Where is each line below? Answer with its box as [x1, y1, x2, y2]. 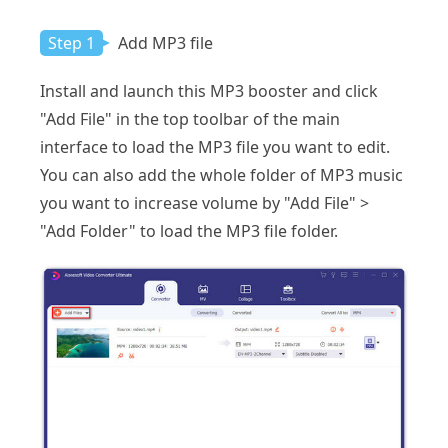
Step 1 [48, 31, 95, 54]
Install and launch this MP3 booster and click [40, 79, 378, 102]
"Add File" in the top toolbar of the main [40, 107, 340, 130]
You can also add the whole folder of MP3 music [40, 163, 403, 186]
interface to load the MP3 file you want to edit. [40, 135, 390, 158]
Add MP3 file [114, 31, 213, 54]
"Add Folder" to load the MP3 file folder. [40, 219, 338, 242]
